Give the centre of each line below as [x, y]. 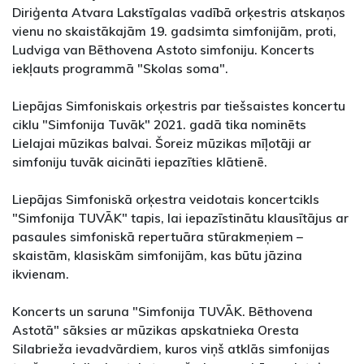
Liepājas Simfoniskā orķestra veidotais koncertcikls [166, 199]
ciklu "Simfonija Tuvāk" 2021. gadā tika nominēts [159, 125]
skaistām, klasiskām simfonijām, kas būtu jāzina [157, 256]
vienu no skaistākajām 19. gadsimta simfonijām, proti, [174, 31]
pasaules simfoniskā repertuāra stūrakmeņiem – [158, 237]
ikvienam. [41, 274]
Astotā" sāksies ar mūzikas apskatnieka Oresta [156, 330]
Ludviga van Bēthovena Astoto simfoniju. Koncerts [163, 50]
